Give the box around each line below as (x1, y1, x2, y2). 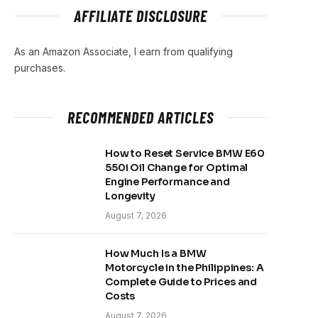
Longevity (105, 190, 155, 202)
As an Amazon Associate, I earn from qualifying (14, 45, 233, 57)
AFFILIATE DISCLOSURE (74, 6, 207, 25)
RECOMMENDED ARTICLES (67, 108, 214, 126)
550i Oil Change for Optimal (105, 161, 248, 174)
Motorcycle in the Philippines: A (105, 261, 264, 274)
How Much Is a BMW (105, 247, 207, 260)
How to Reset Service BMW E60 (105, 147, 265, 160)
